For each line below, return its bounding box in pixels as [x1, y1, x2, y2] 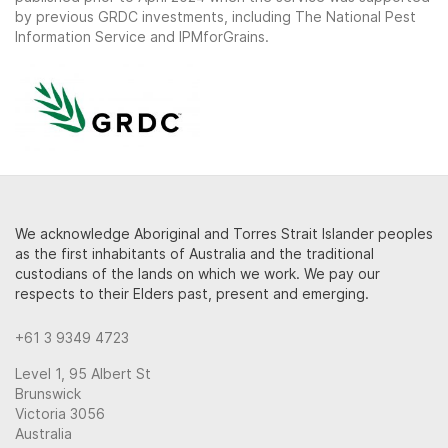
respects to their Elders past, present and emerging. [15, 285, 369, 303]
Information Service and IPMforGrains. [15, 28, 269, 46]
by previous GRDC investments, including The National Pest [15, 8, 416, 26]
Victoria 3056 [15, 405, 105, 423]
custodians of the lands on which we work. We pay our [15, 265, 380, 283]
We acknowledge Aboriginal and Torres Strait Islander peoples [15, 225, 433, 243]
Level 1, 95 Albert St [15, 365, 151, 383]
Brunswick [15, 385, 81, 403]
